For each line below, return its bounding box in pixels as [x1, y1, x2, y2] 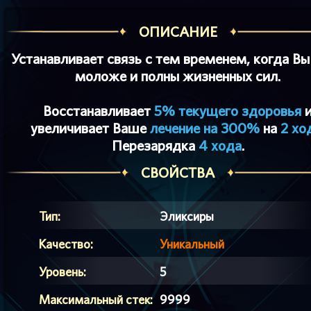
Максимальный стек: [39, 292, 153, 307]
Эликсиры [160, 209, 214, 224]
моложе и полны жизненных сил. [75, 67, 280, 85]
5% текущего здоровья [154, 102, 301, 119]
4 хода [198, 137, 242, 154]
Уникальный [160, 237, 224, 251]
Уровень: [39, 264, 86, 279]
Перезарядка [111, 137, 199, 154]
